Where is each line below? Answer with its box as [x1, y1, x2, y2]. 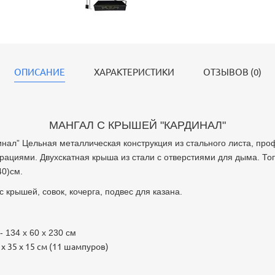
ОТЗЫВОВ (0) [203, 67, 261, 77]
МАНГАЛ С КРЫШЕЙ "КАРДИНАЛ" [49, 119, 226, 131]
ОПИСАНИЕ [14, 67, 65, 77]
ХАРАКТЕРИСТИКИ [93, 67, 174, 77]
